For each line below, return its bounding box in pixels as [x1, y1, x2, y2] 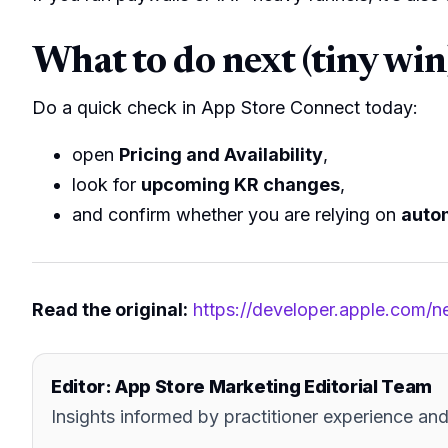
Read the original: [32, 299, 188, 321]
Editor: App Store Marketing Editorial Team [51, 376, 432, 398]
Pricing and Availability [119, 144, 323, 166]
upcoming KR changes [141, 174, 340, 196]
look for [72, 174, 141, 196]
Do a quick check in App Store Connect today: [32, 96, 418, 118]
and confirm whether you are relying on [72, 204, 401, 226]
